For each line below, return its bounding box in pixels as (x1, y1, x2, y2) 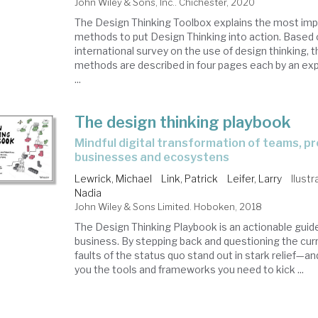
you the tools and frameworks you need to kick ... (75, 263, 305, 275)
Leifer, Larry (227, 172, 283, 185)
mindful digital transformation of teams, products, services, (75, 136, 85, 150)
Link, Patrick (161, 172, 219, 185)
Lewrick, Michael (75, 172, 153, 185)
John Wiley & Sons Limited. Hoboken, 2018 (75, 201, 263, 212)
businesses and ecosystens (75, 150, 230, 164)
